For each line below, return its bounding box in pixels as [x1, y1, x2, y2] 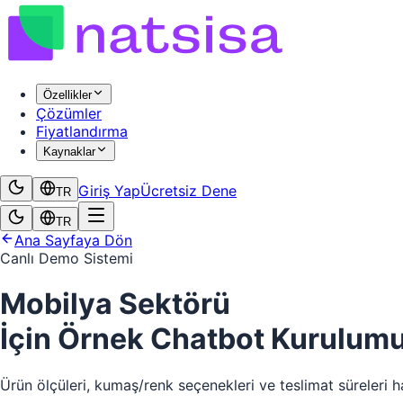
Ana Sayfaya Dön [14, 231, 132, 249]
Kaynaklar [43, 145, 95, 158]
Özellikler [43, 88, 92, 102]
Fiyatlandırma [36, 122, 128, 140]
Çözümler [36, 104, 102, 122]
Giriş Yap [78, 182, 140, 200]
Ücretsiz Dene [140, 182, 237, 200]
